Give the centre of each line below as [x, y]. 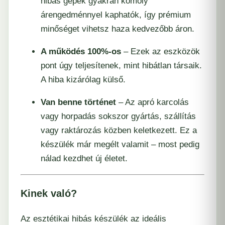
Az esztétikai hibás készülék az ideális [93, 218]
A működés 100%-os [81, 52]
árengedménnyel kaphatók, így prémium [116, 15]
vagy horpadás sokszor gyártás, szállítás [118, 117]
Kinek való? [49, 193]
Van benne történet [78, 102]
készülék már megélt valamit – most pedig [120, 145]
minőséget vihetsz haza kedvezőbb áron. [118, 29]
